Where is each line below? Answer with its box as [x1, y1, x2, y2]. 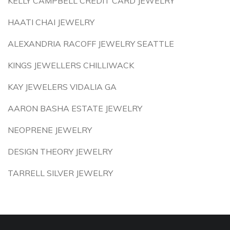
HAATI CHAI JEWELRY [8, 17, 94, 27]
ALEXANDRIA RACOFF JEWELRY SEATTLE [8, 39, 174, 49]
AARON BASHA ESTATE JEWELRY [8, 103, 142, 113]
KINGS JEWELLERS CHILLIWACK [8, 60, 134, 70]
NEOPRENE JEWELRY [8, 125, 92, 135]
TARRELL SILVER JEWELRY [8, 168, 113, 178]
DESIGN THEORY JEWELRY [8, 146, 112, 157]
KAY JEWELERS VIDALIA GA [8, 82, 117, 92]
